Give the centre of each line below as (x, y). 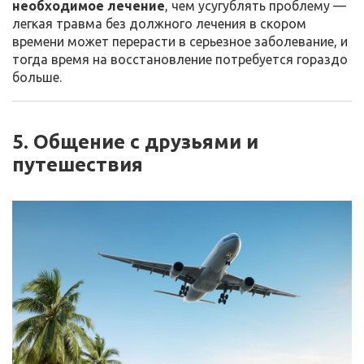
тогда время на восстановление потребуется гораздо (180, 59)
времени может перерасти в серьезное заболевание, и (180, 41)
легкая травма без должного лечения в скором (159, 23)
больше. (37, 77)
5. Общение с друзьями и (135, 141)
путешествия (78, 164)
